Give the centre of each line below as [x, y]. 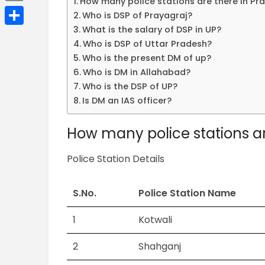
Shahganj [160, 247]
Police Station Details [116, 159]
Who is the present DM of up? [147, 58]
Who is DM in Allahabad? [137, 72]
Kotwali [156, 220]
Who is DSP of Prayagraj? [138, 16]
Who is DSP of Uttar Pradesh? [148, 44]
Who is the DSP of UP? [130, 87]
